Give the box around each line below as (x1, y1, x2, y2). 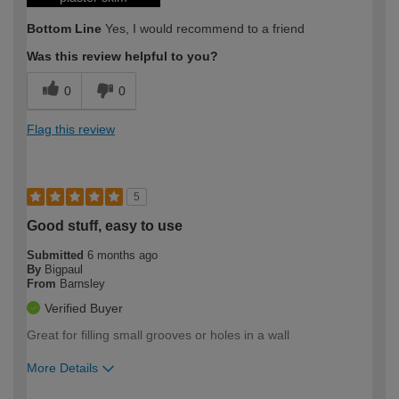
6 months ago (87, 248, 158, 263)
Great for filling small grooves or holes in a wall (27, 328, 289, 343)
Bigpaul (45, 263, 83, 277)
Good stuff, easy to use (27, 218, 183, 234)
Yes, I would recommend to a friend (102, 21, 305, 37)
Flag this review (27, 122, 115, 137)
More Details (27, 361, 98, 376)
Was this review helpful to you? (27, 49, 218, 64)
